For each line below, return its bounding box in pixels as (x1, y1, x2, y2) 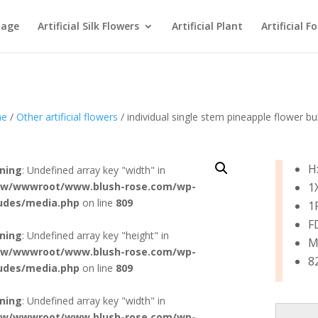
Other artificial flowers (16, 110, 118, 124)
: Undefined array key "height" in (21, 228, 169, 242)
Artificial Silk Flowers (38, 19, 140, 33)
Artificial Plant (172, 19, 243, 33)
